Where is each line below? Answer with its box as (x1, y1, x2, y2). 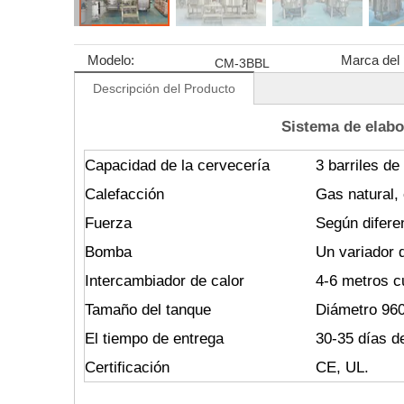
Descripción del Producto (93, 81, 235, 96)
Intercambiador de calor (85, 272, 244, 289)
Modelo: (87, 52, 134, 68)
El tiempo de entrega (85, 330, 224, 347)
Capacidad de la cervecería (85, 157, 270, 174)
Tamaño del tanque (85, 301, 211, 318)
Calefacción (85, 186, 164, 203)
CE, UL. (316, 359, 369, 376)
